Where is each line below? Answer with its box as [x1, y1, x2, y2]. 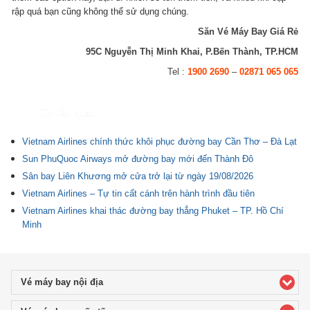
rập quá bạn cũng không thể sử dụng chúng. [12, 6, 190, 17]
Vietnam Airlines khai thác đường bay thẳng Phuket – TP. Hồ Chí [22, 206, 284, 216]
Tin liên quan [39, 107, 95, 118]
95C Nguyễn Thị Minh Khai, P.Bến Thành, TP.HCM [85, 46, 298, 57]
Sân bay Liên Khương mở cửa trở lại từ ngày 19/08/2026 [22, 171, 253, 181]
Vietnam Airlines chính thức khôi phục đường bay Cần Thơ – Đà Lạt [22, 136, 297, 147]
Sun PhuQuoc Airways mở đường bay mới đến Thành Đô [22, 154, 253, 164]
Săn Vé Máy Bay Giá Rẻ [197, 26, 298, 37]
